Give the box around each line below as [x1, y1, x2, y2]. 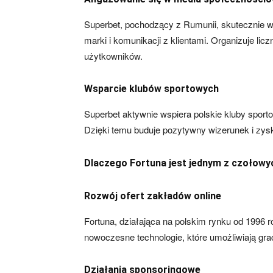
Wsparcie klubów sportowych [84, 83, 219, 94]
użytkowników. [84, 49, 143, 62]
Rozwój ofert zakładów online [84, 190, 221, 202]
